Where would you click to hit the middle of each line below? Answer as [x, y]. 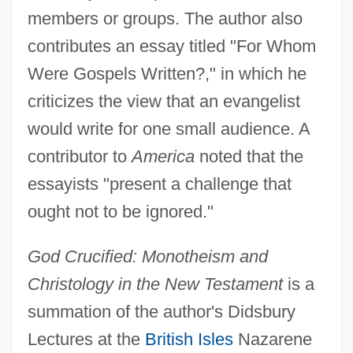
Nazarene [272, 340]
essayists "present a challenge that [159, 184]
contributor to [79, 157]
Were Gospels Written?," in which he [167, 74]
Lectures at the [86, 340]
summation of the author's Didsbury [161, 312]
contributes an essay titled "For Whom [171, 46]
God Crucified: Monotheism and [147, 257]
